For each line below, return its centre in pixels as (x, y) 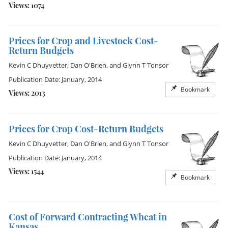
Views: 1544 (26, 171)
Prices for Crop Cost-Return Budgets (86, 129)
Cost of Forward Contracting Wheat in (88, 217)
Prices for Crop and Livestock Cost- (83, 41)
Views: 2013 (27, 93)
